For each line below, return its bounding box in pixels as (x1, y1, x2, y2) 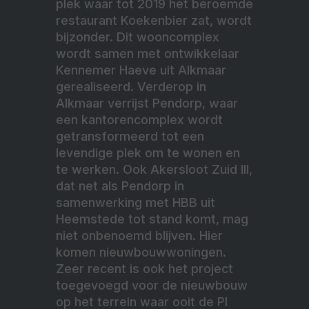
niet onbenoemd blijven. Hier (56, 228, 223, 243)
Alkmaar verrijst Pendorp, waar (56, 96, 238, 111)
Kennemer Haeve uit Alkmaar (56, 63, 226, 78)
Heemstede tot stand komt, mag (56, 212, 248, 227)
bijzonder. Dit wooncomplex (56, 30, 219, 45)
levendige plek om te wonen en (56, 146, 240, 161)
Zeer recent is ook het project (56, 261, 233, 277)
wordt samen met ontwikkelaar (56, 46, 239, 61)
